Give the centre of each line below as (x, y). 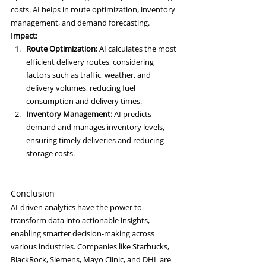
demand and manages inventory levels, (96, 127)
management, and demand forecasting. (80, 23)
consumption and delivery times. (84, 101)
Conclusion (33, 194)
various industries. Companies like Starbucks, (91, 247)
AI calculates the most (138, 49)
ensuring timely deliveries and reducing (96, 140)
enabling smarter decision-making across (83, 234)
